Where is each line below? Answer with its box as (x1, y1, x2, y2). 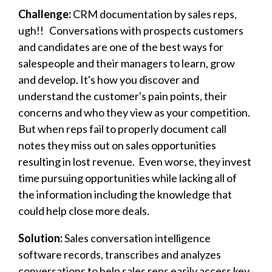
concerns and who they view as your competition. (18, 105, 252, 119)
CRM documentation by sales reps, (73, 7, 237, 21)
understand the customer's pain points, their (18, 89, 227, 103)
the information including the (18, 187, 157, 201)
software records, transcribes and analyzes (18, 247, 221, 261)
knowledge (157, 187, 212, 201)
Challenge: (18, 7, 73, 21)
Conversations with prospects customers (49, 23, 243, 37)
